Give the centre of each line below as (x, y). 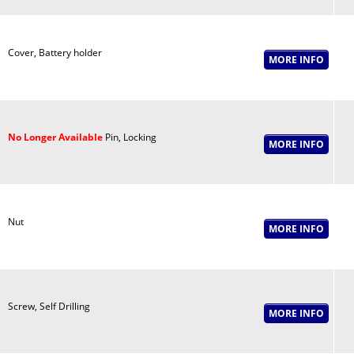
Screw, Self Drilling (49, 306)
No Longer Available (55, 137)
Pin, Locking (129, 137)
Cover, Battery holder (55, 53)
